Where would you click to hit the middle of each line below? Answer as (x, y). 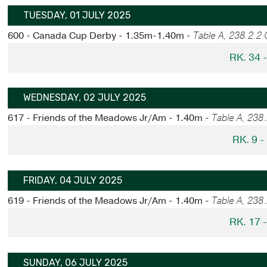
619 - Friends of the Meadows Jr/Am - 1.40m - (110, 201)
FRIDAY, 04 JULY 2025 (73, 180)
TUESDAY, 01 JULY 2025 (77, 15)
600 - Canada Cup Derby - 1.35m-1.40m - (101, 36)
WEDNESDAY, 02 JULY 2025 (85, 98)
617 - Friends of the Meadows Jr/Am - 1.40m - (110, 118)
